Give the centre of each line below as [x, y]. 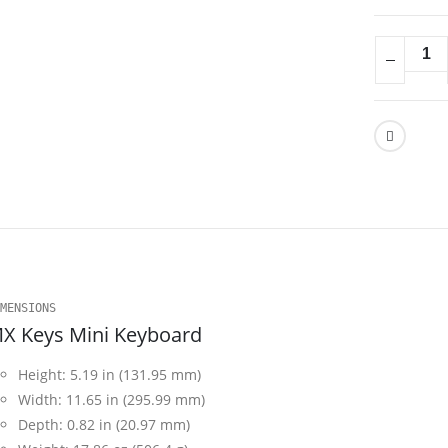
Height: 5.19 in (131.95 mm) [109, 375]
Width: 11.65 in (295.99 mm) [111, 400]
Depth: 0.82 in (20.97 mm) [104, 425]
